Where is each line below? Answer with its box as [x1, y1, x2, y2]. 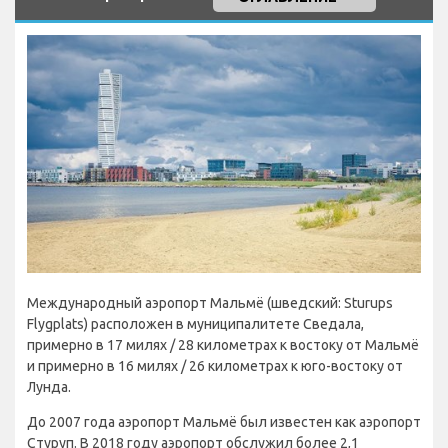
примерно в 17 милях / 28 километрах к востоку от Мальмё [27, 337, 419, 354]
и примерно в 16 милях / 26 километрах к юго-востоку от [27, 358, 403, 375]
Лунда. [27, 379, 71, 396]
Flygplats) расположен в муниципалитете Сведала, [27, 316, 364, 333]
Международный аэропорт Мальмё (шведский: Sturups [27, 295, 393, 312]
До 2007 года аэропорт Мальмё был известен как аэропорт [27, 414, 421, 431]
